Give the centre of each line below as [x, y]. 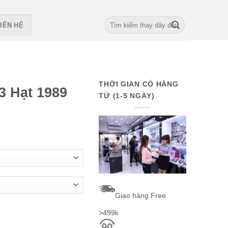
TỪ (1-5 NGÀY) [127, 96]
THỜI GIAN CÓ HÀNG [139, 84]
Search [115, 21]
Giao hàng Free [141, 196]
